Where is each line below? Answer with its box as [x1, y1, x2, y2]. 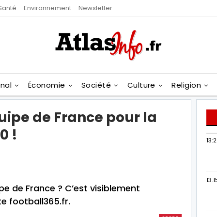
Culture [127, 80, 155, 90]
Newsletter [78, 3, 112, 13]
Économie [28, 80, 65, 90]
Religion [171, 80, 201, 90]
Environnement [24, 3, 71, 13]
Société [81, 80, 111, 90]
